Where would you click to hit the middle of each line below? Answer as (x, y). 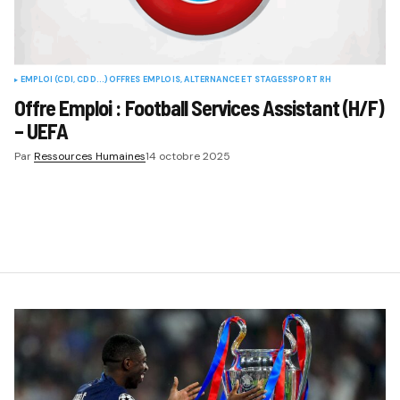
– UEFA (41, 130)
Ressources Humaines (89, 156)
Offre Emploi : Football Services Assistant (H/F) (199, 107)
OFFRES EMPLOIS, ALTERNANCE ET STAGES (198, 79)
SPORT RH (310, 79)
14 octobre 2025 (187, 156)
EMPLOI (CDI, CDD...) (64, 79)
